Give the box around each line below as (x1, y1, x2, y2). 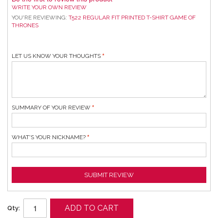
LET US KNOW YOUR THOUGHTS (12, 53, 101, 60)
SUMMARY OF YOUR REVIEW (12, 104, 91, 111)
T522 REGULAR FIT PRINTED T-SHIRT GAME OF (69, 14, 196, 21)
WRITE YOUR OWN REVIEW (12, 4, 87, 11)
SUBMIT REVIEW (84, 171, 134, 179)
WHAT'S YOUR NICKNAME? (12, 134, 86, 141)
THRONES (12, 22, 39, 29)
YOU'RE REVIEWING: (12, 14, 69, 21)
